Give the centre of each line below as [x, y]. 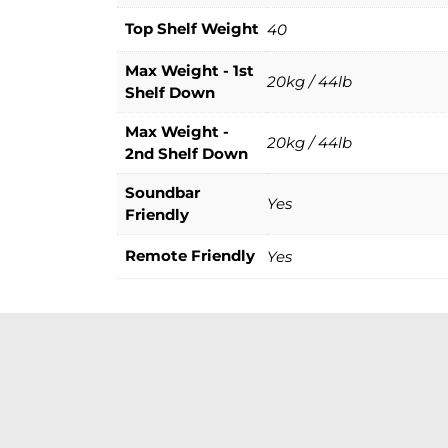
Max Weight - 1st [189, 71]
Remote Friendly [190, 256]
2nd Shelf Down [186, 154]
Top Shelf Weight [192, 29]
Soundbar [162, 193]
